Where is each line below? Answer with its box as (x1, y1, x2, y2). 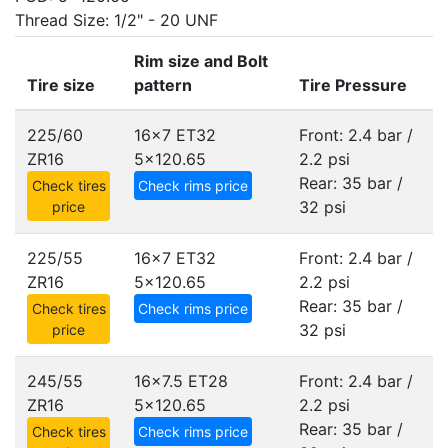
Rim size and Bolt (134, 51, 268, 71)
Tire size (27, 75, 95, 95)
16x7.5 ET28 (134, 371, 228, 391)
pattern (134, 75, 192, 95)
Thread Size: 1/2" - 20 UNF (15, 10, 218, 30)
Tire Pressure (299, 75, 407, 95)
